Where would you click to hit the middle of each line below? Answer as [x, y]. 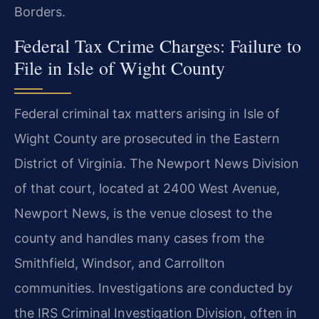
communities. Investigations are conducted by [153, 288]
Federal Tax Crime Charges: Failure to [158, 45]
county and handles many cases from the [139, 238]
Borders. [40, 12]
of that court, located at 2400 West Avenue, [147, 188]
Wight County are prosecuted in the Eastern [147, 138]
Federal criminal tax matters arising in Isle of [147, 113]
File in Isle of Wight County [120, 67]
